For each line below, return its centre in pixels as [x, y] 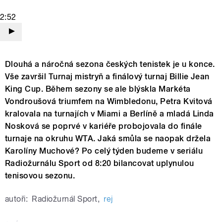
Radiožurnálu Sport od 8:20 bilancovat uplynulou [100, 164]
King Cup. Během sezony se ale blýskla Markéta [98, 89]
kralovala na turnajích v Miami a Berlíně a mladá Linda [110, 114]
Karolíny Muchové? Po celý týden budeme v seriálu [104, 151]
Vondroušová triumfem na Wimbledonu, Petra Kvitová [109, 102]
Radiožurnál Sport [65, 199]
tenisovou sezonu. [40, 176]
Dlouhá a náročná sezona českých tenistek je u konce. [110, 64]
